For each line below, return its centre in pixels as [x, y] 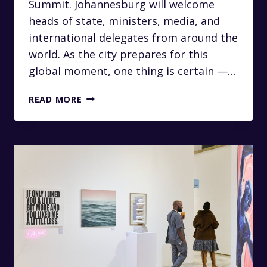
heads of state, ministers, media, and [124, 21]
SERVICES [103, 123]
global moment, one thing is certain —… [132, 71]
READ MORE [55, 99]
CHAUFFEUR [108, 110]
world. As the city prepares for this [118, 54]
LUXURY [99, 96]
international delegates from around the [133, 37]
